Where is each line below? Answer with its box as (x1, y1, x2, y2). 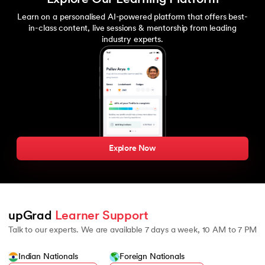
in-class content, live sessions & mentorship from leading (28, 24, 237, 33)
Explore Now (108, 144, 156, 153)
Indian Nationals (18, 252, 78, 261)
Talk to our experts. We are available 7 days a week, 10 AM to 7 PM (8, 226, 257, 235)
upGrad (8, 210, 55, 223)
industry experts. (102, 35, 163, 44)
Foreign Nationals (119, 252, 185, 261)
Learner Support (54, 210, 148, 223)
